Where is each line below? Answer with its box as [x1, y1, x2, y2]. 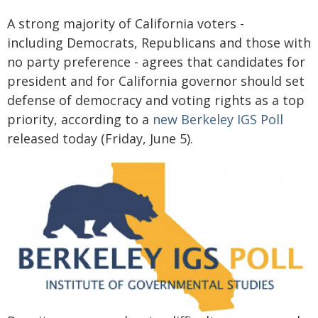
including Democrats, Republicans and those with [7, 34, 311, 51]
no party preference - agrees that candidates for [7, 53, 305, 70]
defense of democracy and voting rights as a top [7, 92, 305, 109]
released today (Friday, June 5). [7, 130, 193, 147]
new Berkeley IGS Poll [153, 111, 283, 128]
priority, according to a [7, 111, 153, 128]
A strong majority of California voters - [7, 15, 244, 32]
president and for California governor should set [7, 72, 305, 89]
